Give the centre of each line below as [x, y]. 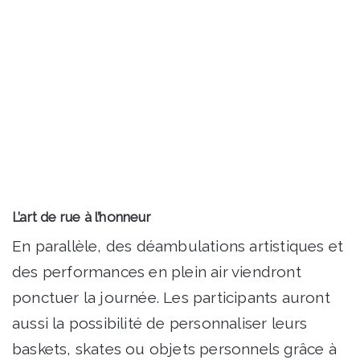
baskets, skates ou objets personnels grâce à [174, 349]
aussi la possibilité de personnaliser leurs [160, 323]
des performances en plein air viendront [157, 272]
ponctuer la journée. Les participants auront [171, 298]
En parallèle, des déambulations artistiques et [178, 246]
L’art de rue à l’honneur [82, 217]
